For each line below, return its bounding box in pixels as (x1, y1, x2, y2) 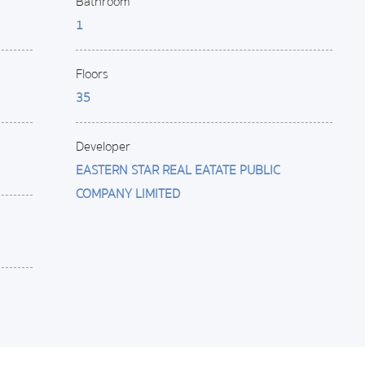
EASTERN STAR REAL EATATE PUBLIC (76, 160, 281, 181)
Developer (76, 136, 131, 157)
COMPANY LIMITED (76, 183, 181, 204)
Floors (76, 64, 109, 85)
